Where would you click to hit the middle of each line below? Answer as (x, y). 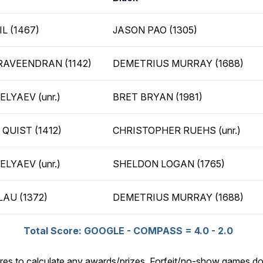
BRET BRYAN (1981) (158, 97)
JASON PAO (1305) (155, 30)
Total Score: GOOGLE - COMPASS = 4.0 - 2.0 (128, 231)
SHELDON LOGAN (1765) (169, 164)
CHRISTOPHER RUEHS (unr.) (177, 130)
